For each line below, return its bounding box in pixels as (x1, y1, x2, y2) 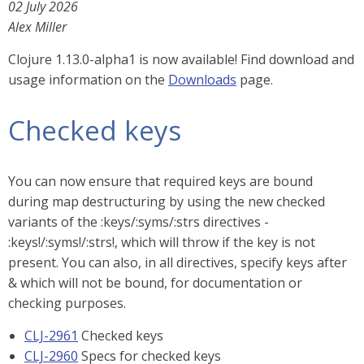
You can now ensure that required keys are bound (8, 172, 313, 190)
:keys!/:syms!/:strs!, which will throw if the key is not (8, 233, 315, 251)
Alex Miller (8, 18, 67, 36)
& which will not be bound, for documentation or (8, 274, 302, 292)
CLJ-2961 (24, 327, 78, 344)
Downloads (168, 71, 236, 89)
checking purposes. (8, 294, 126, 312)
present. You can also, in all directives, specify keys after (8, 253, 347, 271)
